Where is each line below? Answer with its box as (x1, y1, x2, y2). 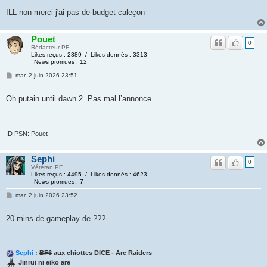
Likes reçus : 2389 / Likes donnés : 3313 (31, 51, 147, 58)
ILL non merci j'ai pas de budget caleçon (6, 8, 145, 17)
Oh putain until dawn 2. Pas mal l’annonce (6, 94, 151, 103)
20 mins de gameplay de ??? (6, 213, 105, 223)
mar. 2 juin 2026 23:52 (15, 191, 77, 198)
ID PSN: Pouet (6, 129, 48, 137)
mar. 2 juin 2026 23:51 (15, 72, 77, 79)
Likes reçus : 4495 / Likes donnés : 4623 (31, 170, 147, 178)
